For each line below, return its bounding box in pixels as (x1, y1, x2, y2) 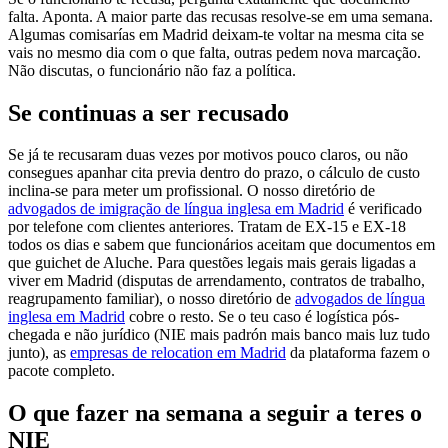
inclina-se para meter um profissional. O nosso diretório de (8, 182, 375, 200)
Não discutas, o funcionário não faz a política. (8, 61, 296, 79)
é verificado (344, 200, 422, 218)
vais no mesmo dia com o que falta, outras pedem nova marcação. (8, 43, 421, 61)
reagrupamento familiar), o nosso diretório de (8, 290, 295, 308)
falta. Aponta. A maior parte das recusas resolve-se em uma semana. (8, 7, 433, 25)
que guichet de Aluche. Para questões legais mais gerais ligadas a (8, 254, 416, 272)
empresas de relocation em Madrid (70, 344, 286, 362)
